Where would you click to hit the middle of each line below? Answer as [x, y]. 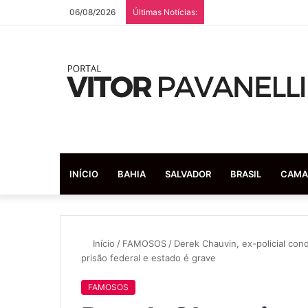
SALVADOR [188, 174]
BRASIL [246, 174]
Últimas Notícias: [165, 12]
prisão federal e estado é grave [148, 257]
